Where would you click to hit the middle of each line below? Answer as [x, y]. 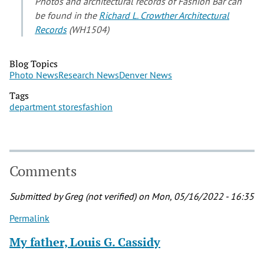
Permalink [29, 218]
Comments [43, 171]
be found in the [67, 15]
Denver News [146, 75]
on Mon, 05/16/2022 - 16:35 [195, 197]
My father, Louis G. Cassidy [85, 242]
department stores [46, 106]
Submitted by [37, 197]
